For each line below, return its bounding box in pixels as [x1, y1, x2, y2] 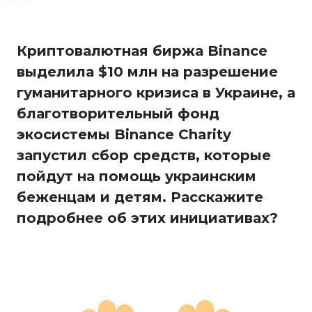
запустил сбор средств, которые [17, 147, 271, 164]
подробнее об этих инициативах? [17, 210, 278, 227]
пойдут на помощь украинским [17, 168, 256, 185]
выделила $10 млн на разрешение [17, 63, 278, 81]
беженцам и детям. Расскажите [17, 189, 263, 206]
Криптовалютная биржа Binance [17, 42, 267, 60]
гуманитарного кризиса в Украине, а [17, 84, 295, 102]
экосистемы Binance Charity [17, 126, 231, 143]
